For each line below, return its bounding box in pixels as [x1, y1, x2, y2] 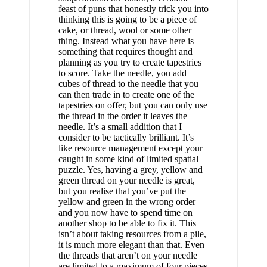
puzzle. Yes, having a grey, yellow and [58, 164, 203, 175]
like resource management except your [58, 143, 203, 154]
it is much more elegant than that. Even [58, 240, 204, 250]
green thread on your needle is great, [58, 175, 195, 186]
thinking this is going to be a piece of [58, 14, 197, 25]
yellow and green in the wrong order [58, 197, 195, 207]
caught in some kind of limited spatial [58, 154, 198, 164]
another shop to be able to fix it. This [58, 218, 196, 229]
